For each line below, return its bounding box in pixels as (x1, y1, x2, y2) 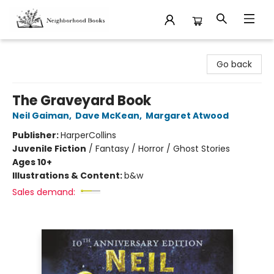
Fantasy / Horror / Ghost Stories (95, 143, 230, 155)
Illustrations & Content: (12, 169, 124, 182)
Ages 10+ (12, 156, 52, 168)
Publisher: (12, 129, 61, 141)
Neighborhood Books (9, 45, 96, 57)
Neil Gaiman (12, 109, 69, 122)
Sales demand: (12, 186, 75, 198)
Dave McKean (75, 109, 139, 122)
